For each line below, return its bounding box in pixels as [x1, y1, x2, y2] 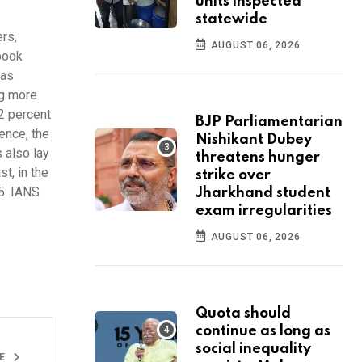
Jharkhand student [196, 186, 330, 201]
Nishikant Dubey [196, 133, 312, 148]
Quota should [196, 306, 291, 322]
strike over [196, 168, 271, 183]
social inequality [196, 342, 311, 357]
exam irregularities [196, 204, 332, 219]
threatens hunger [196, 150, 320, 166]
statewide [196, 12, 267, 27]
